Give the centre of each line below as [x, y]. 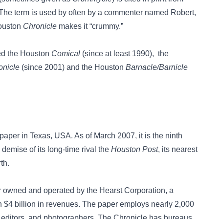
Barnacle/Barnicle [157, 67]
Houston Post [134, 149]
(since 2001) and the [57, 67]
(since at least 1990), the [124, 54]
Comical [66, 54]
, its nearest [178, 149]
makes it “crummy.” [90, 26]
